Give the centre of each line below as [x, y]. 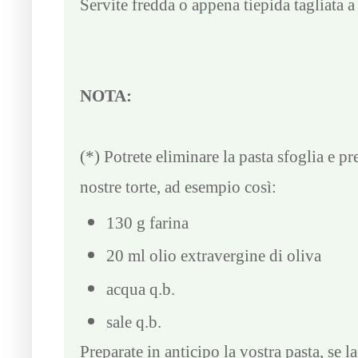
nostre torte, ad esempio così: [178, 187]
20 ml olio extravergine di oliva [214, 256]
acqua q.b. [141, 289]
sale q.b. [134, 322]
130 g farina [147, 223]
